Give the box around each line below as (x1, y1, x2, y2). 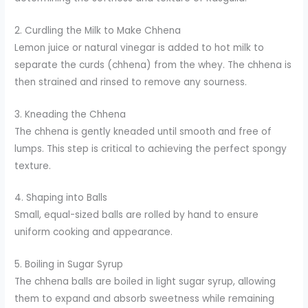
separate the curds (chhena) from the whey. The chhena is (14, 58, 292, 71)
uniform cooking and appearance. (14, 225, 173, 239)
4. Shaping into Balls (14, 191, 108, 205)
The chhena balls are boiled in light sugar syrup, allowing (14, 275, 276, 289)
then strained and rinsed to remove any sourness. (14, 75, 247, 89)
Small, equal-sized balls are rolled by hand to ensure (14, 208, 259, 222)
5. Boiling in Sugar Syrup (14, 258, 124, 272)
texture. (14, 159, 52, 173)
